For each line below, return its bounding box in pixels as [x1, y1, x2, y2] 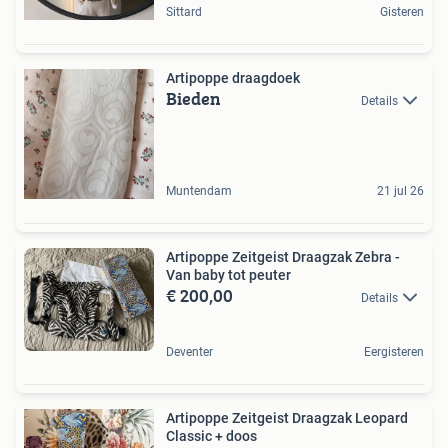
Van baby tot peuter [166, 267, 291, 283]
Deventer [166, 345, 213, 360]
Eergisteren [364, 345, 424, 360]
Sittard [166, 5, 202, 19]
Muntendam [166, 184, 232, 198]
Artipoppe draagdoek [166, 70, 300, 86]
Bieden [166, 85, 221, 112]
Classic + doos [166, 428, 257, 445]
